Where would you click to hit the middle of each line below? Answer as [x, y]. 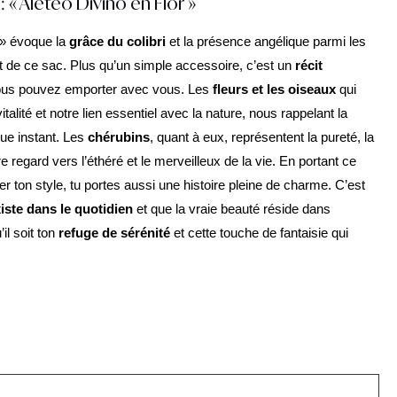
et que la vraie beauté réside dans [232, 209]
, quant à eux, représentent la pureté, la [262, 137]
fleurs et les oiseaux [274, 89]
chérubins [119, 137]
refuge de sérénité [114, 233]
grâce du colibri [117, 41]
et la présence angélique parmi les [266, 41]
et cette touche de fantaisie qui [259, 233]
